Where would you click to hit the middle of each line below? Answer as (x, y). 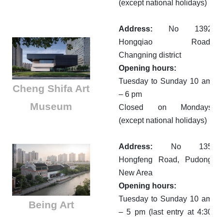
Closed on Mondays (165, 108)
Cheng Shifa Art (51, 88)
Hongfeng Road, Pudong (165, 160)
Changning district (150, 55)
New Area (136, 173)
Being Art (51, 204)
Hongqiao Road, (165, 42)
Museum (51, 106)
